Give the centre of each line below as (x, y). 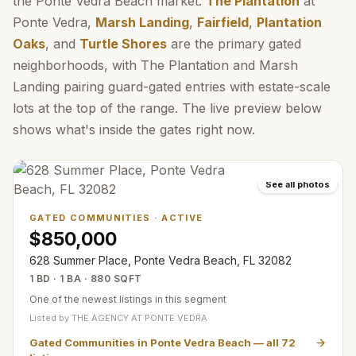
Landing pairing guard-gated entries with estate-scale (172, 87)
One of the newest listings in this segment (128, 299)
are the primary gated (234, 44)
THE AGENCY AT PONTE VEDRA (139, 318)
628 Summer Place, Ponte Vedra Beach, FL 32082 (161, 260)
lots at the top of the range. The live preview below (167, 108)
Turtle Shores (123, 44)
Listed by (50, 318)
